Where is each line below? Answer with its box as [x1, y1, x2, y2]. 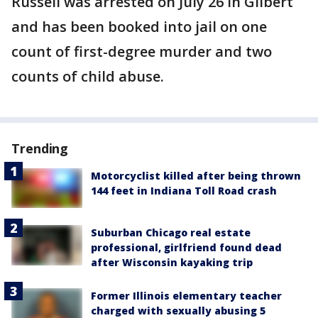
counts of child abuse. [11, 67, 164, 86]
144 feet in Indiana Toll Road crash [91, 184, 277, 197]
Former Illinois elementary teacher [91, 289, 282, 303]
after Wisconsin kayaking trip [91, 256, 253, 270]
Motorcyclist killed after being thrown [91, 169, 301, 182]
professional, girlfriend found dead [91, 241, 282, 255]
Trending [11, 140, 69, 157]
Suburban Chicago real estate [91, 226, 251, 240]
